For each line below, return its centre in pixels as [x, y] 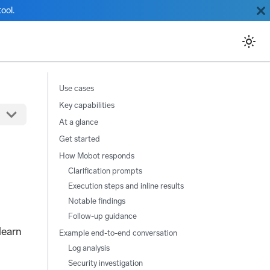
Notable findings [96, 201]
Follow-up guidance [102, 216]
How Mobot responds [96, 155]
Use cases [76, 88]
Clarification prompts [105, 171]
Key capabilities [86, 105]
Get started [79, 139]
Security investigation [105, 263]
